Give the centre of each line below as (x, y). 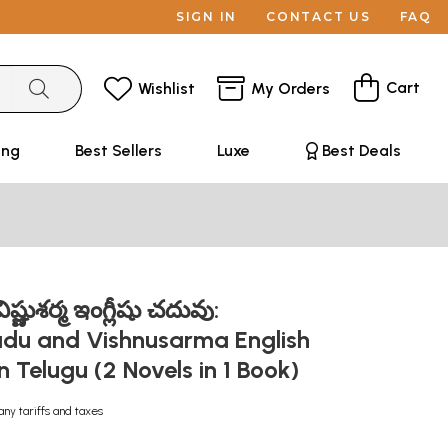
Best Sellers (118, 150)
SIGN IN (206, 16)
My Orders (290, 88)
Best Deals (361, 150)
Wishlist (166, 88)
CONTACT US (318, 16)
